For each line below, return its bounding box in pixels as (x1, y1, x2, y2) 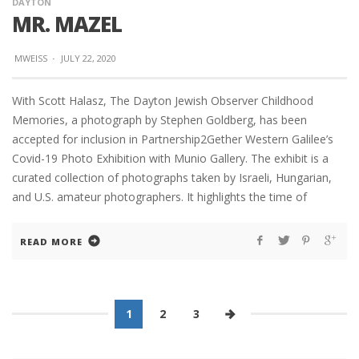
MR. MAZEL (12, 10, 122, 39)
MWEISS (14, 52, 47, 65)
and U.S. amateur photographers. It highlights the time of (12, 189, 307, 205)
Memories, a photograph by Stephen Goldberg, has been (12, 112, 307, 128)
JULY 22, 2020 (61, 52, 116, 65)
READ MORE (20, 236, 83, 248)
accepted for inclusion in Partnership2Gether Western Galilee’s (12, 131, 333, 147)
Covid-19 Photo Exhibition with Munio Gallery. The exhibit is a (12, 151, 329, 167)
